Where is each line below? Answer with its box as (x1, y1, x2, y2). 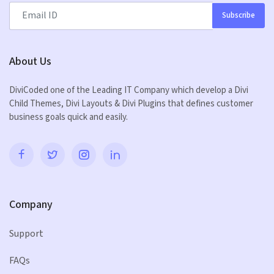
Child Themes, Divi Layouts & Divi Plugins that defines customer (9, 97, 253, 109)
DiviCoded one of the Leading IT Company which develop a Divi (9, 84, 248, 96)
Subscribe (222, 10, 255, 21)
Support (9, 227, 43, 240)
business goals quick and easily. (9, 111, 128, 123)
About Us (9, 54, 51, 68)
